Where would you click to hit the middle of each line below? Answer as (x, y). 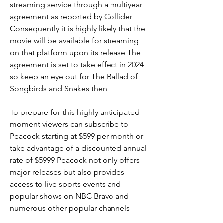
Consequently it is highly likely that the (78, 29)
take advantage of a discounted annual (78, 148)
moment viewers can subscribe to (69, 124)
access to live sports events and (65, 184)
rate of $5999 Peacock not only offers (75, 160)
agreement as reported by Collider (71, 17)
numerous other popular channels (70, 208)
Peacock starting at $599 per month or (77, 136)
